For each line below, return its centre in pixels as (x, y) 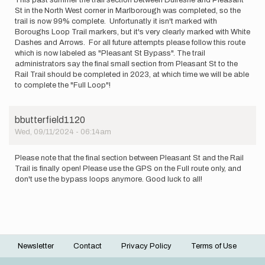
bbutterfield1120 (50, 119)
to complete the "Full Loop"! (63, 85)
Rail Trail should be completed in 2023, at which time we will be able (132, 74)
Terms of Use (214, 246)
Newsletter (36, 246)
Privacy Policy (146, 246)
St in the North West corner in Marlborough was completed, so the (128, 10)
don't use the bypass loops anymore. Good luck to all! (109, 179)
